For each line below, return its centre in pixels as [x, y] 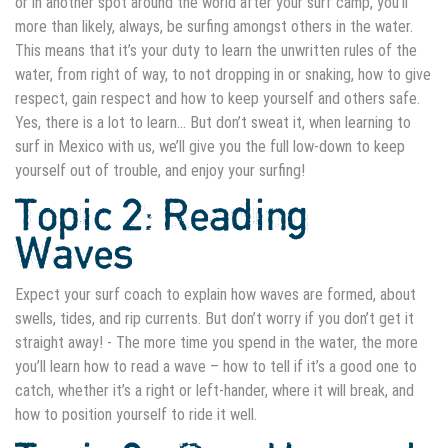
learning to [378, 123]
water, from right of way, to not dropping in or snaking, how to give [223, 75]
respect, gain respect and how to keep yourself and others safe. [217, 99]
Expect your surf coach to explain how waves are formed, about [215, 295]
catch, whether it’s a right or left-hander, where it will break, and [214, 391]
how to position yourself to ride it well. [138, 415]
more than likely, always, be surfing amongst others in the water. [214, 27]
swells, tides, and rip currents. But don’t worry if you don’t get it [214, 319]
